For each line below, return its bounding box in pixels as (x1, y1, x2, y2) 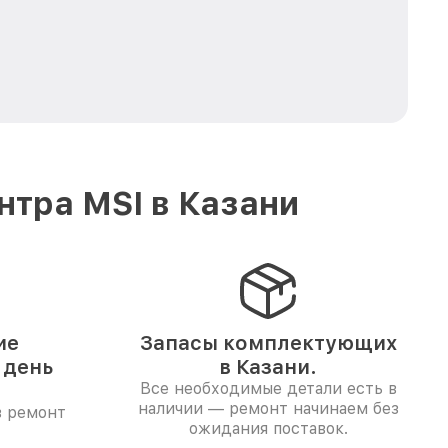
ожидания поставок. (188, 419, 348, 438)
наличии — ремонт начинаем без (137, 399, 399, 418)
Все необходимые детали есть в (139, 379, 397, 398)
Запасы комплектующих (139, 331, 397, 355)
